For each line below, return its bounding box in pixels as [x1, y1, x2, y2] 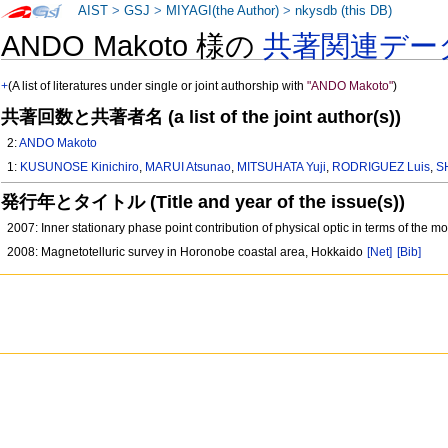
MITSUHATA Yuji [237, 160, 327, 175]
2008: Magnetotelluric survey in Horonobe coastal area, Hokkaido [7, 245, 367, 260]
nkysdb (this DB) [295, 4, 393, 18]
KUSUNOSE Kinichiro [20, 160, 140, 175]
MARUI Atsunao [145, 160, 232, 175]
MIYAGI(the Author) [166, 4, 280, 18]
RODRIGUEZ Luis [332, 160, 431, 175]
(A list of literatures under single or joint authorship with [8, 79, 308, 94]
